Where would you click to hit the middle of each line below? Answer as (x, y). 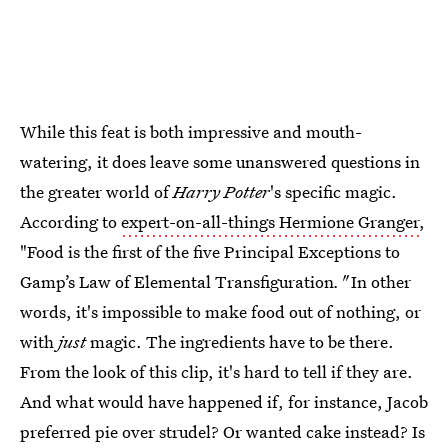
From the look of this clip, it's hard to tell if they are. (216, 371)
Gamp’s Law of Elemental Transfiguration (177, 281)
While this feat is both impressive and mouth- (191, 131)
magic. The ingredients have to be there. (240, 341)
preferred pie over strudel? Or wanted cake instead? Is (222, 431)
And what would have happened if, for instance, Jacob (224, 401)
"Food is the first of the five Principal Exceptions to (210, 251)
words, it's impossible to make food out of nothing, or (220, 311)
